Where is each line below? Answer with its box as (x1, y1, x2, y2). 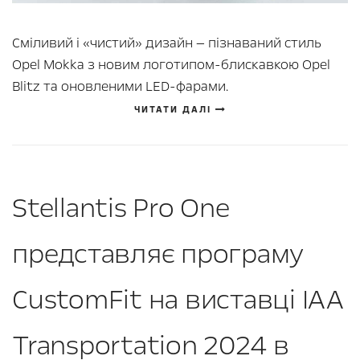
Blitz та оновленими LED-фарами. (12, 77, 228, 96)
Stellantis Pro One (12, 190, 230, 227)
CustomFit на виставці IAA (12, 281, 344, 319)
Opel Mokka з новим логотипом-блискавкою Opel (12, 55, 330, 75)
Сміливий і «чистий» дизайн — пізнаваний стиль (12, 34, 321, 53)
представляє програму (12, 235, 304, 273)
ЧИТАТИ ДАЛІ (133, 104, 215, 117)
